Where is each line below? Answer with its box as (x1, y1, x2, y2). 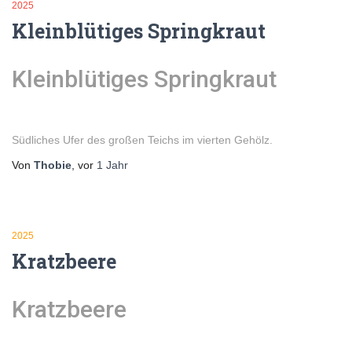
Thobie (34, 158, 71, 171)
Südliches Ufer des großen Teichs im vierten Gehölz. (12, 133, 273, 146)
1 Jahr (97, 158, 128, 171)
